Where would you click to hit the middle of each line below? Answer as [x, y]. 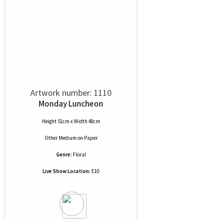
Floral [79, 154]
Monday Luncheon [71, 104]
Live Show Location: [66, 171]
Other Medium [60, 138]
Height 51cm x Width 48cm [71, 121]
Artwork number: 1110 [71, 93]
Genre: [64, 154]
